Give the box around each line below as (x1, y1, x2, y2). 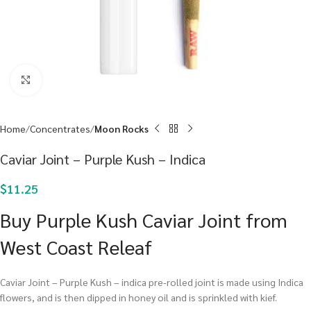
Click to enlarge (41, 74, 106, 86)
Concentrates (30, 122, 90, 135)
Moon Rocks (94, 122, 149, 135)
